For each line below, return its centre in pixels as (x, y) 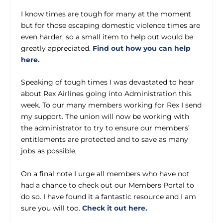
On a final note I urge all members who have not (106, 173)
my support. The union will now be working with (105, 117)
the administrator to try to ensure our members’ (106, 128)
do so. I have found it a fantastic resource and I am (109, 196)
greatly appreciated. (57, 48)
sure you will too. (52, 208)
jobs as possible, (49, 151)
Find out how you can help (142, 48)
